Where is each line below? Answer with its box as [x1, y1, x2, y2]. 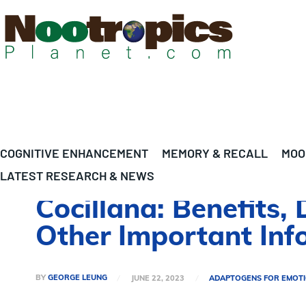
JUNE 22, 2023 [130, 273, 184, 283]
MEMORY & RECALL [162, 145, 268, 161]
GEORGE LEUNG [48, 273, 107, 283]
